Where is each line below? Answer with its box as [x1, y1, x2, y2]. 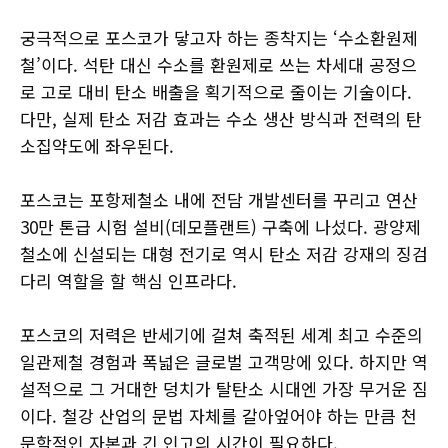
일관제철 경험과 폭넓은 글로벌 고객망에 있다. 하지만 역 [20, 349, 428, 374]
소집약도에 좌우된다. [20, 133, 174, 158]
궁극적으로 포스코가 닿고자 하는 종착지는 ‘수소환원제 [20, 25, 418, 50]
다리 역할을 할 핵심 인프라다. [20, 268, 237, 293]
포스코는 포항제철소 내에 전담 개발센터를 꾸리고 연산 [20, 187, 418, 212]
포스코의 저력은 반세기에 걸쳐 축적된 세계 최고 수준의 [20, 322, 423, 347]
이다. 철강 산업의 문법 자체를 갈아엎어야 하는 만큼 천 [20, 403, 417, 428]
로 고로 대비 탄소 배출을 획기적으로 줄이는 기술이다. [20, 79, 412, 104]
